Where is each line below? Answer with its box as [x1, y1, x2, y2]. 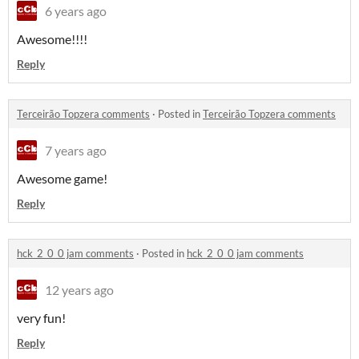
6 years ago [45, 3, 107, 19]
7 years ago [45, 143, 107, 159]
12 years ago [45, 282, 114, 298]
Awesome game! [17, 171, 107, 187]
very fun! [17, 310, 66, 326]
